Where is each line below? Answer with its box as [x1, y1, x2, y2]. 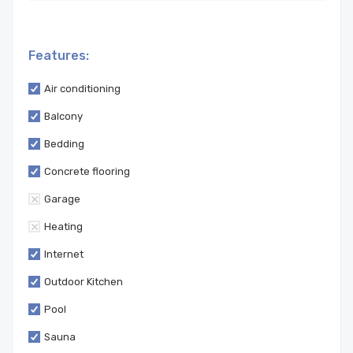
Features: [28, 48, 89, 63]
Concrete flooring [44, 165, 130, 177]
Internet [44, 248, 84, 260]
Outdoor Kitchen [44, 276, 123, 288]
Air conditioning [44, 83, 121, 95]
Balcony [44, 110, 83, 122]
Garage [44, 193, 80, 205]
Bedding [44, 138, 84, 150]
